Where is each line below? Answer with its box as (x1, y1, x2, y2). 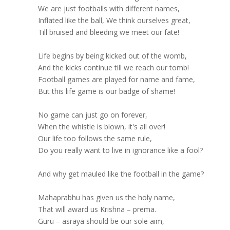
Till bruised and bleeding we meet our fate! (37, 27, 179, 37)
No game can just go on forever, (37, 110, 147, 120)
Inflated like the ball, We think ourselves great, (37, 15, 190, 25)
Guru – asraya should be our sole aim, (37, 216, 164, 226)
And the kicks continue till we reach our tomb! (37, 63, 189, 72)
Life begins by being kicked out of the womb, (37, 51, 187, 61)
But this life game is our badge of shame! (37, 86, 175, 96)
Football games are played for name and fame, (37, 74, 195, 84)
